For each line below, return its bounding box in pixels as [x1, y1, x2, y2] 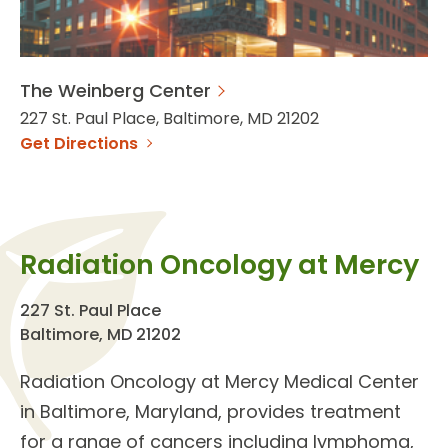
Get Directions [20, 131, 138, 155]
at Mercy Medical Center [196, 368, 419, 394]
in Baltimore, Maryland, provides [20, 398, 310, 424]
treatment [310, 398, 401, 424]
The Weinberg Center [20, 77, 211, 103]
